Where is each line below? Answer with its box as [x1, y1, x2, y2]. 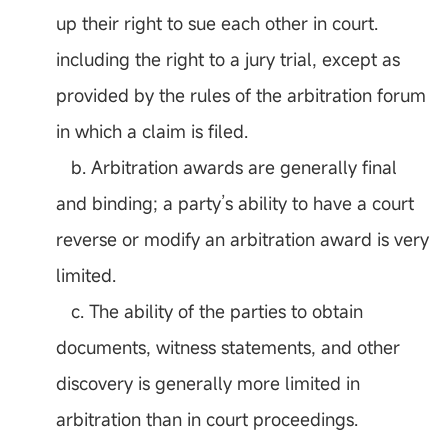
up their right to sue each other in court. [56, 11, 378, 36]
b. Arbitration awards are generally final [56, 155, 397, 180]
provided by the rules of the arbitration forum [56, 83, 426, 108]
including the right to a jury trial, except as [56, 47, 400, 72]
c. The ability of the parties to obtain [56, 299, 363, 324]
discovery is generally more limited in [56, 371, 360, 396]
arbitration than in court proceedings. [56, 407, 358, 432]
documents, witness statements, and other [56, 335, 400, 360]
